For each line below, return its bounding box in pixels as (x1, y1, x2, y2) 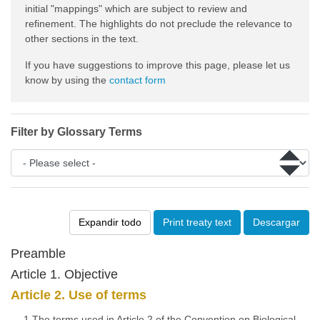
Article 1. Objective (11, 267, 118, 281)
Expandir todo (79, 216, 141, 228)
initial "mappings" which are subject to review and (25, 3, 247, 14)
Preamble (11, 246, 66, 261)
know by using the (25, 74, 109, 86)
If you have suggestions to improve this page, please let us (25, 59, 290, 71)
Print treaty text (163, 216, 231, 228)
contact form (109, 74, 166, 86)
